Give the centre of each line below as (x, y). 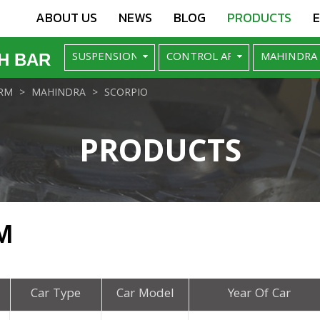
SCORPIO (126, 93)
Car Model (145, 294)
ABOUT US (66, 17)
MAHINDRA (59, 93)
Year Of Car (260, 294)
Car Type (56, 294)
